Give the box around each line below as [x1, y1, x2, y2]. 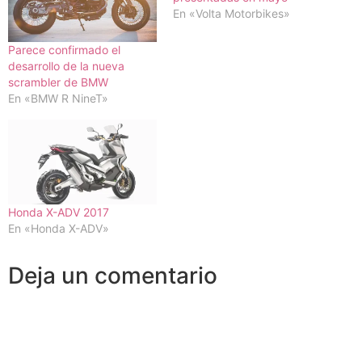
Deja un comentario [8, 262, 217, 290]
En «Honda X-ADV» [8, 221, 109, 236]
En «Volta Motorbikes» [173, 6, 290, 20]
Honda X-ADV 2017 [8, 205, 109, 220]
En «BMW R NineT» [8, 90, 108, 105]
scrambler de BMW [8, 74, 108, 89]
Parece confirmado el [8, 42, 120, 57]
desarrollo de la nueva [8, 58, 124, 73]
